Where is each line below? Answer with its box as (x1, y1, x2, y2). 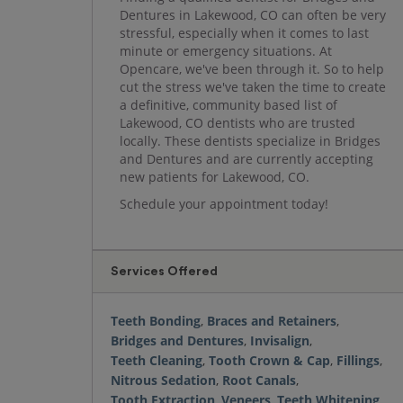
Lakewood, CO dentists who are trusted (120, 114, 355, 131)
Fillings (336, 352, 380, 369)
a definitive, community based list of (120, 96, 337, 113)
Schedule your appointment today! (120, 195, 328, 212)
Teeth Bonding (111, 312, 201, 329)
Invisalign (250, 332, 309, 349)
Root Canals (222, 372, 296, 389)
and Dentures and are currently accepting (120, 150, 373, 167)
